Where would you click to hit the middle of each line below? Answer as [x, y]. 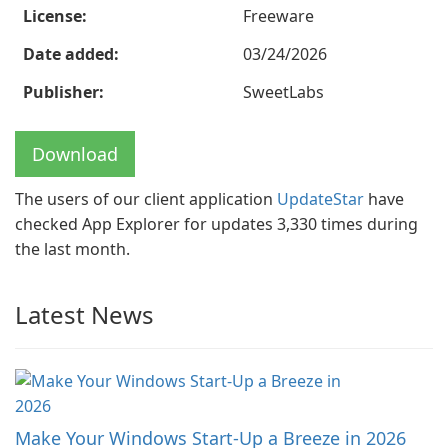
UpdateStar [320, 199]
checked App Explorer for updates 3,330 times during [216, 224]
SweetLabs [283, 92]
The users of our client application [146, 199]
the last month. [72, 249]
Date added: [71, 54]
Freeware [278, 16]
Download [75, 154]
